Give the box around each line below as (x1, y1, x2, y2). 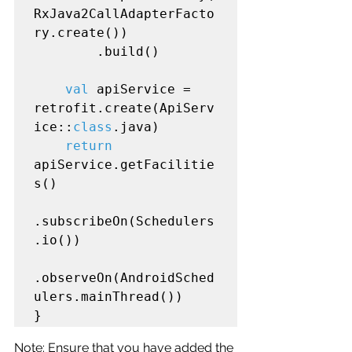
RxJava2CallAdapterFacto (34, 5, 214, 21)
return (65, 137, 112, 153)
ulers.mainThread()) (34, 288, 183, 304)
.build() (34, 43, 97, 59)
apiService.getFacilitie (34, 156, 214, 172)
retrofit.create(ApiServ (34, 100, 214, 115)
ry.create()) (34, 24, 128, 40)
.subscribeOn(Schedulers (34, 213, 214, 229)
